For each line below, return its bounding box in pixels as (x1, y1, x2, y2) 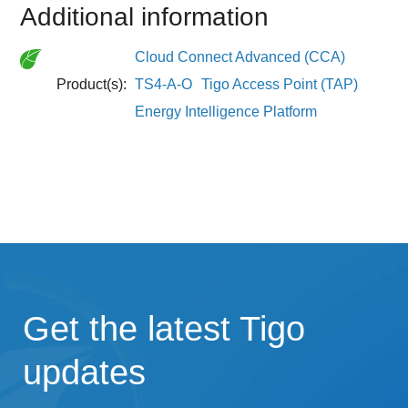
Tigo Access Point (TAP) (201, 76, 359, 92)
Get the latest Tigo (23, 309, 305, 348)
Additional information (20, 2, 270, 31)
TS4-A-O (135, 76, 193, 92)
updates (23, 352, 146, 392)
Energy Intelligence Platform (135, 103, 318, 119)
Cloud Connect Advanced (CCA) (135, 48, 346, 65)
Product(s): (56, 76, 131, 92)
